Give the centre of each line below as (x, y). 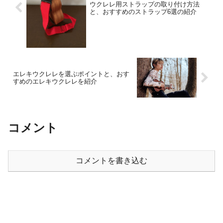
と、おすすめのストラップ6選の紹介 (143, 11)
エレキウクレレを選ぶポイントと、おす (71, 74)
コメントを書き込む (111, 161)
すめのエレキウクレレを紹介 (55, 82)
